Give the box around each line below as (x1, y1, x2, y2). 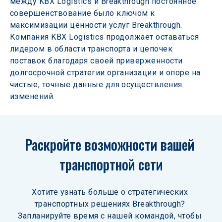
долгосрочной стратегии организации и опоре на (10, 68, 203, 77)
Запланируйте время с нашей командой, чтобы (18, 211, 204, 221)
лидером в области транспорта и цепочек (10, 44, 175, 54)
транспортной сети (59, 154, 163, 174)
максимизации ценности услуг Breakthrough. (10, 20, 185, 30)
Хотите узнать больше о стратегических (32, 187, 190, 197)
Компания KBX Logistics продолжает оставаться (10, 32, 201, 42)
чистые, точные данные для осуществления (10, 80, 185, 89)
